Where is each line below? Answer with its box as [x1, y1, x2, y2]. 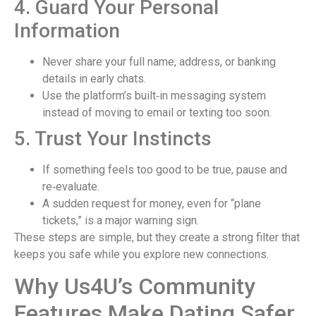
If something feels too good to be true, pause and [42, 162, 287, 176]
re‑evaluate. [42, 179, 99, 193]
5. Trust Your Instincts [14, 126, 212, 150]
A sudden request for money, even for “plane [42, 196, 261, 210]
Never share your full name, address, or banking [42, 54, 276, 68]
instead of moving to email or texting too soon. [42, 105, 272, 119]
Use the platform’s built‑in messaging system [42, 88, 266, 102]
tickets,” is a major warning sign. [42, 213, 199, 227]
